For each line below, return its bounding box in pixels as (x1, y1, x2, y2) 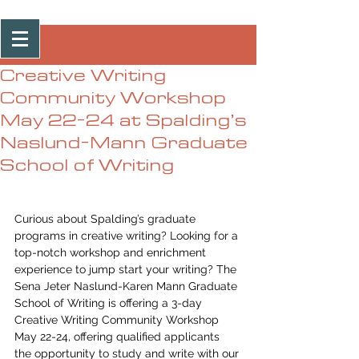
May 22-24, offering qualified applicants (14, 330, 223, 343)
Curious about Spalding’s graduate (14, 212, 199, 225)
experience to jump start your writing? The (14, 263, 240, 276)
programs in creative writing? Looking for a (14, 229, 241, 242)
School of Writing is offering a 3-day (14, 296, 205, 309)
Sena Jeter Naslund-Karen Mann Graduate (14, 280, 240, 292)
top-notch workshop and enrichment (14, 246, 209, 259)
